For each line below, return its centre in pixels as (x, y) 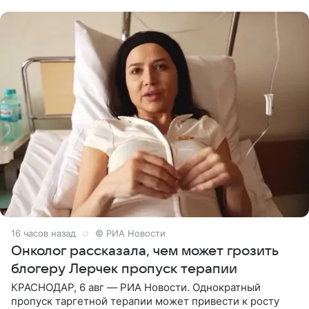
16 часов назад (43, 233)
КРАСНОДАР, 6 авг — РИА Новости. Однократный (136, 288)
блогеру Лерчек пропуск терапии (124, 269)
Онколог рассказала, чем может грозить (145, 251)
